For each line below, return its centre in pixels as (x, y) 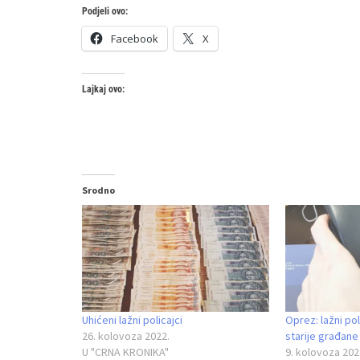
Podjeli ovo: (105, 11)
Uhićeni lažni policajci (132, 319)
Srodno (98, 190)
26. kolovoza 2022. (126, 335)
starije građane (321, 335)
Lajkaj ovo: (103, 89)
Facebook (135, 38)
